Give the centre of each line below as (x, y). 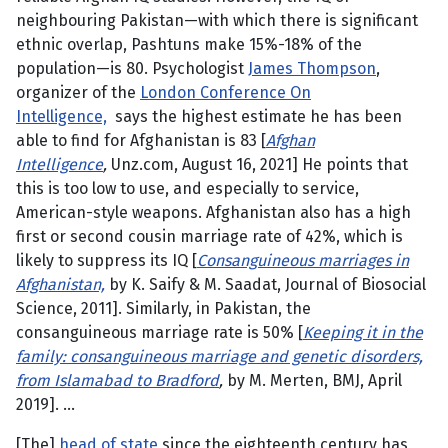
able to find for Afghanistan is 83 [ (141, 141)
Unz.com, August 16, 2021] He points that (257, 165)
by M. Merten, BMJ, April (312, 381)
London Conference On (225, 93)
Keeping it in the (363, 333)
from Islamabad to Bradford (117, 381)
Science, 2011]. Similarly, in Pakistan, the (163, 309)
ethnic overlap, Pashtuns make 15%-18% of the (189, 45)
